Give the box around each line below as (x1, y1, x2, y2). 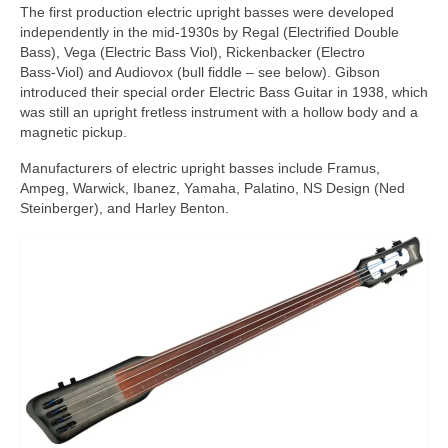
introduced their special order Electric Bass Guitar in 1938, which (20, 83, 428, 100)
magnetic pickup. (20, 123, 127, 140)
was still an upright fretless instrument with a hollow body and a (20, 103, 418, 120)
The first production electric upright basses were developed (20, 3, 394, 20)
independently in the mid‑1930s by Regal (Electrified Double (20, 23, 399, 40)
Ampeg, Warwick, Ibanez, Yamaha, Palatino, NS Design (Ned (20, 179, 405, 196)
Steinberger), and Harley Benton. (20, 199, 229, 216)
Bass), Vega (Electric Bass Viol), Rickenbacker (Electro (20, 43, 365, 60)
